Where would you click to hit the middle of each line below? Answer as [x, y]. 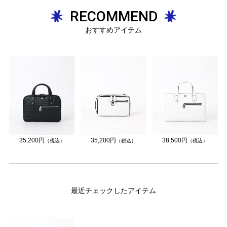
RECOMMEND [113, 16]
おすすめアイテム [113, 30]
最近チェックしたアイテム [113, 191]
